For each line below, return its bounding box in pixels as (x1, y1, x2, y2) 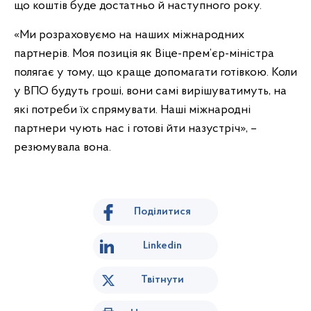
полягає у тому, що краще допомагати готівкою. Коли (14, 66, 297, 79)
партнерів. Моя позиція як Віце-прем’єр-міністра (14, 47, 274, 60)
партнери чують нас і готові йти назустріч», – (14, 122, 257, 135)
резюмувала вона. (14, 141, 111, 154)
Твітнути (141, 274, 184, 285)
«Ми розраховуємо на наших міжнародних (14, 28, 244, 42)
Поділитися (134, 206, 191, 217)
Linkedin (143, 240, 182, 251)
